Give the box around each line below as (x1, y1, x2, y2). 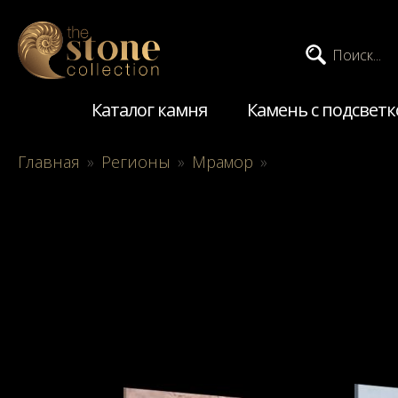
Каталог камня (92, 97, 207, 122)
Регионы (101, 150, 171, 172)
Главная (18, 150, 80, 172)
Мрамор (192, 150, 253, 172)
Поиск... (332, 45, 381, 65)
